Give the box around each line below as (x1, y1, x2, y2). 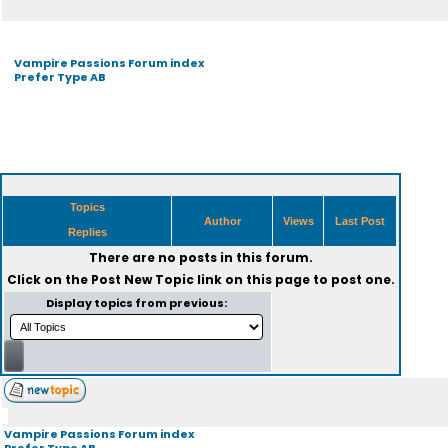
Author (200, 215, 244, 227)
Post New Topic (90, 271, 194, 288)
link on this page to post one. (193, 271, 395, 288)
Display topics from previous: (46, 295, 229, 311)
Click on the (6, 271, 91, 288)
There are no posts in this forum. (88, 249, 313, 266)
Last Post (332, 215, 388, 227)
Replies (64, 226, 110, 238)
